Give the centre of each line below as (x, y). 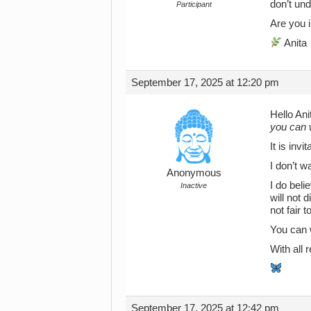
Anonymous (194, 173)
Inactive (194, 185)
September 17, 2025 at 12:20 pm (205, 82)
